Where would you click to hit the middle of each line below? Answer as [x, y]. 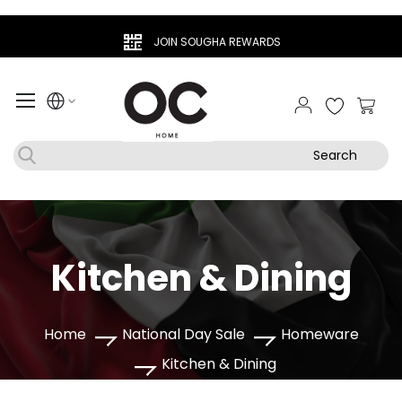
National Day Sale [183, 334]
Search [335, 155]
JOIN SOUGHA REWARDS [217, 42]
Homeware [319, 334]
